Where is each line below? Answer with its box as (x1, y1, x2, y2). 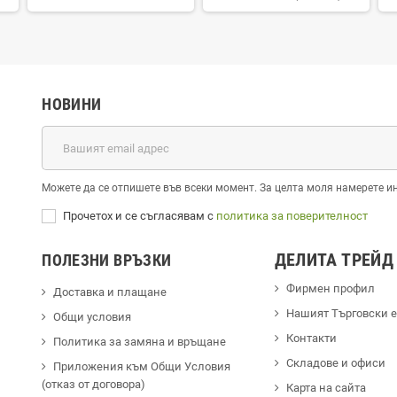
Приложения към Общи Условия (53, 360, 231, 374)
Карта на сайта (285, 381, 366, 395)
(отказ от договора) (42, 378, 146, 392)
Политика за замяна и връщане (53, 335, 227, 349)
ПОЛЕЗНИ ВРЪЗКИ (42, 251, 172, 270)
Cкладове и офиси (285, 356, 385, 370)
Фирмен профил (285, 282, 375, 296)
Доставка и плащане (53, 285, 167, 300)
